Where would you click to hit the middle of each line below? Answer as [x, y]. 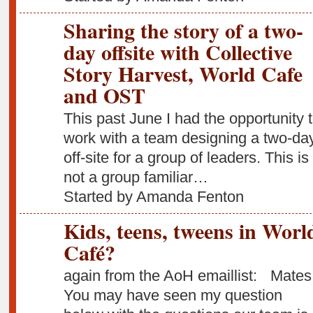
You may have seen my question [173, 295]
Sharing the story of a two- [183, 30]
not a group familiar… [136, 177]
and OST [104, 95]
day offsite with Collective [177, 52]
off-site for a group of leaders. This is [186, 157]
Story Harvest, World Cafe [183, 74]
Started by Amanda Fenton [153, 196]
